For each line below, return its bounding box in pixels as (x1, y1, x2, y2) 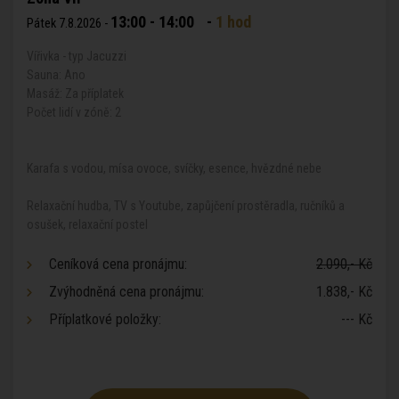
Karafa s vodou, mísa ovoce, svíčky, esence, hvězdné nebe (27, 161, 322, 175)
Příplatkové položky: (49, 311, 161, 328)
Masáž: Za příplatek (27, 86, 124, 101)
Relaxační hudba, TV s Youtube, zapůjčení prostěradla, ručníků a (27, 199, 345, 213)
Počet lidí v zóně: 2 (27, 105, 121, 119)
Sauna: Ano (27, 68, 85, 82)
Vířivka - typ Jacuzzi (27, 49, 126, 63)
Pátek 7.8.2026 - (27, 16, 110, 31)
